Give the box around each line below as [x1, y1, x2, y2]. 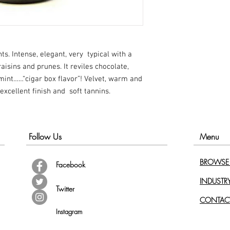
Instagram [56, 207, 82, 217]
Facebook [56, 160, 85, 170]
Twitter [56, 184, 74, 194]
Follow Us [29, 131, 62, 143]
